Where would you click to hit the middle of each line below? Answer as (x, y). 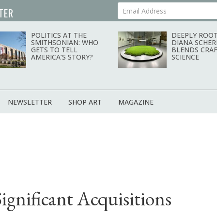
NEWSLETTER (30, 102)
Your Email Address (152, 11)
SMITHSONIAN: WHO (65, 43)
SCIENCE (185, 57)
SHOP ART (85, 102)
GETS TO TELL (54, 50)
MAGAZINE (136, 102)
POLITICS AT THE (59, 35)
